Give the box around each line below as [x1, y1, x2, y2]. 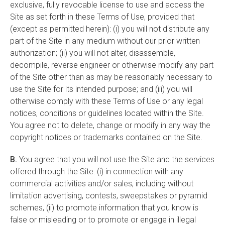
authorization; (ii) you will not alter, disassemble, [10, 48, 175, 58]
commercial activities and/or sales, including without [10, 179, 193, 188]
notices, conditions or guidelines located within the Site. [10, 108, 206, 118]
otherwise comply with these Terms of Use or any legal [10, 96, 203, 106]
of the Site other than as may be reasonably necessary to [10, 72, 212, 82]
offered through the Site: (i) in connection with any [10, 167, 183, 176]
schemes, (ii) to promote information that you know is [10, 203, 198, 212]
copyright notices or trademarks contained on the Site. [10, 133, 202, 142]
